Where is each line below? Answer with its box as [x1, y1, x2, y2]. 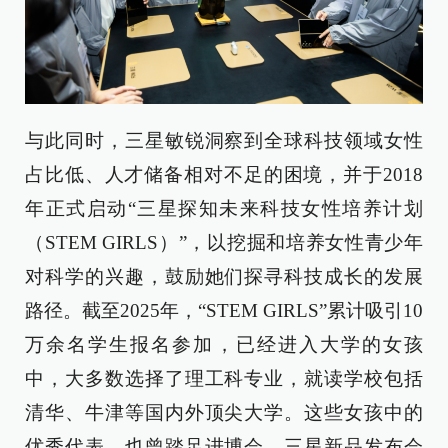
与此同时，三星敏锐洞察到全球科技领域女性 [25, 129, 423, 151]
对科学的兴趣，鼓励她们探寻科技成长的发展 [25, 265, 423, 287]
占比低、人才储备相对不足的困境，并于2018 [25, 163, 423, 185]
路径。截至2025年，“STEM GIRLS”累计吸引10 [25, 299, 423, 321]
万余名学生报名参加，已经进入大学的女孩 [25, 333, 423, 355]
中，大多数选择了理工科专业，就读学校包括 [25, 367, 423, 389]
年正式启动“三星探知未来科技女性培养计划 [25, 197, 423, 219]
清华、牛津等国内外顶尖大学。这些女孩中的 [25, 401, 423, 423]
